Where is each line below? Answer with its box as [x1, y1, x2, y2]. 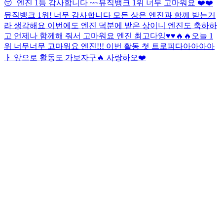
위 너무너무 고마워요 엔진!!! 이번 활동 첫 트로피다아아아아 [4, 41, 215, 50]
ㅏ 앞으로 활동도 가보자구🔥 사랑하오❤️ [4, 53, 146, 62]
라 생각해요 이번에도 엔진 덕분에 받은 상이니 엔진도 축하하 [4, 21, 217, 30]
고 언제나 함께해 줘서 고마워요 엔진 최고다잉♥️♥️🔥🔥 [4, 31, 191, 40]
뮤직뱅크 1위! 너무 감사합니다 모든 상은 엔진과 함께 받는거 [4, 10, 216, 19]
